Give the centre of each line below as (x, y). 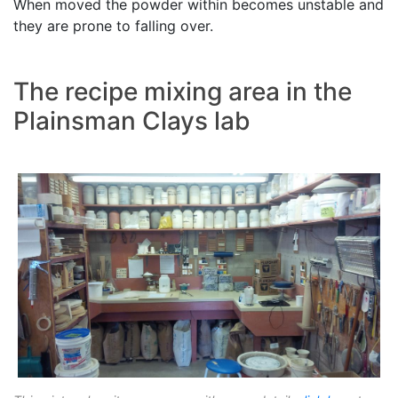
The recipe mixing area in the (183, 92)
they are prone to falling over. (113, 26)
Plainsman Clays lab (132, 121)
